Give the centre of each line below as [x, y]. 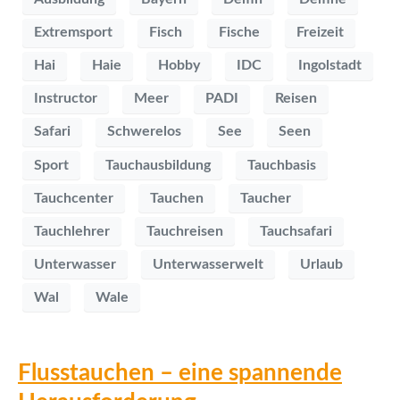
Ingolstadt [330, 66]
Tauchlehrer [72, 231]
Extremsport [73, 33]
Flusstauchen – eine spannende [180, 374]
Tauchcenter [74, 198]
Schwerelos [144, 132]
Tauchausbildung [158, 165]
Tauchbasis [282, 165]
